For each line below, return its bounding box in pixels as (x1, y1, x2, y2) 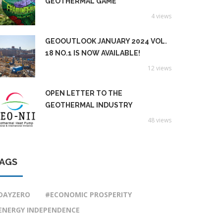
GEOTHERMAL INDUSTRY (45, 101, 133, 109)
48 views (148, 116, 171, 124)
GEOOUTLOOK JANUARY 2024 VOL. (45, 37, 167, 45)
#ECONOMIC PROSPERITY (45, 190, 132, 199)
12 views (148, 64, 171, 72)
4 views (151, 12, 171, 20)
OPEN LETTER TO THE (45, 89, 122, 97)
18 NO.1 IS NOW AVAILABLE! (45, 49, 140, 57)
